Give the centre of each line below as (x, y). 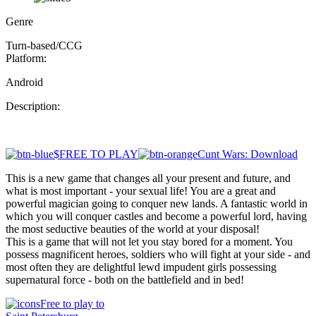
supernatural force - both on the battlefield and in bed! (125, 280)
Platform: (26, 58)
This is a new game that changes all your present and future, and (148, 178)
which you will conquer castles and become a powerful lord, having (156, 216)
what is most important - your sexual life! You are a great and (141, 191)
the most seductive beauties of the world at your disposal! (133, 229)
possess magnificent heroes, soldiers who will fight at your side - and (158, 254)
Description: (33, 106)
